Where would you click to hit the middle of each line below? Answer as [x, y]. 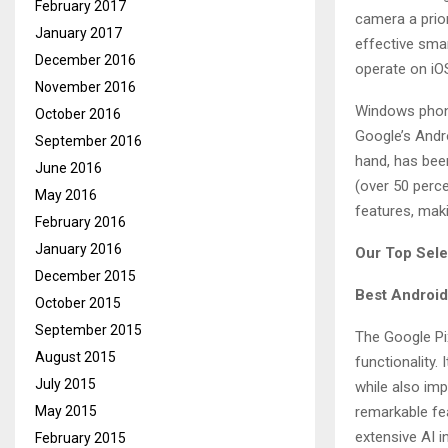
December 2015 [85, 276]
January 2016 [78, 249]
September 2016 [88, 141]
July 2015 [65, 384]
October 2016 [78, 114]
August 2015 [75, 357]
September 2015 [88, 330]
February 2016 [80, 222]
